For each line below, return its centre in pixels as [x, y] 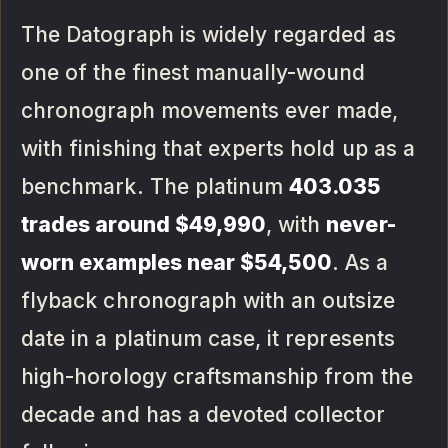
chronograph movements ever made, [210, 111]
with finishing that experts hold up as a [218, 149]
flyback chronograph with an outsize [208, 301]
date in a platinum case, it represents [208, 339]
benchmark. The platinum [155, 187]
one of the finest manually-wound [193, 73]
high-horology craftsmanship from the [217, 377]
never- [361, 225]
